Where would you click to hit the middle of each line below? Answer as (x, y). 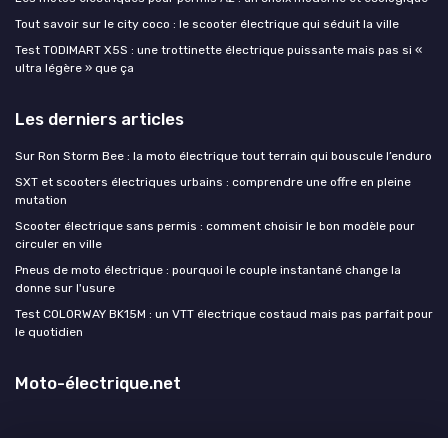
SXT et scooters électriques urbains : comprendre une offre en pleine (213, 181)
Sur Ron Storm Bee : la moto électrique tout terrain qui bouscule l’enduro (223, 155)
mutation (41, 199)
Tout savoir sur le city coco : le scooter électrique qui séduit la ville (207, 23)
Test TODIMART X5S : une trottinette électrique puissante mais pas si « (218, 49)
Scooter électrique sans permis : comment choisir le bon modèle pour (215, 225)
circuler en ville (58, 243)
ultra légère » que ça (74, 67)
